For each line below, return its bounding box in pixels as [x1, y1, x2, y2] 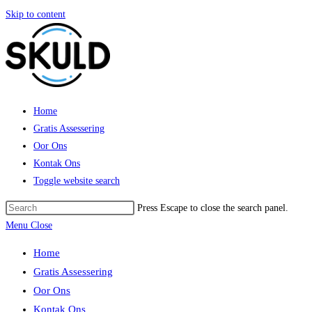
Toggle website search [33, 175, 120, 186]
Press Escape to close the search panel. [137, 203, 288, 213]
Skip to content [6, 9, 65, 19]
